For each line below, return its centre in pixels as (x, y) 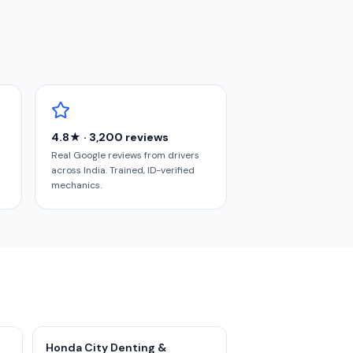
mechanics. (76, 185)
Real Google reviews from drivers (125, 155)
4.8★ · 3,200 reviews (110, 137)
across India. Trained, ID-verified (123, 170)
